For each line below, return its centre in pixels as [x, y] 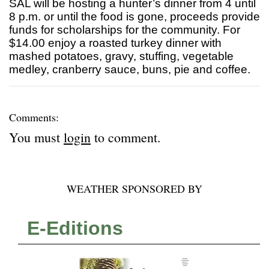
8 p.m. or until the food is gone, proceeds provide [134, 17]
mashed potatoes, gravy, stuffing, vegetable [121, 56]
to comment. [126, 138]
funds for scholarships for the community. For [125, 30]
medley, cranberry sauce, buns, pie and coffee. [130, 70]
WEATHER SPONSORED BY [134, 189]
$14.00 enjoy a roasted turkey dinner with [115, 43]
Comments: [34, 117]
